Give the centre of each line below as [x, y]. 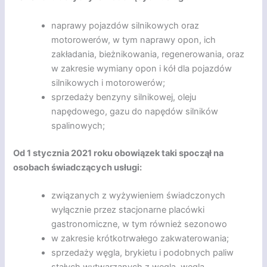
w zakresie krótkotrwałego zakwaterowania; [140, 238]
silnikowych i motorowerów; [108, 83]
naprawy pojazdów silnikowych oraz [125, 25]
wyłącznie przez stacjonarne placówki [128, 209]
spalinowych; [78, 125]
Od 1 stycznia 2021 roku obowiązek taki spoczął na [119, 153]
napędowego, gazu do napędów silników [135, 111]
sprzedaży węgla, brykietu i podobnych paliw [143, 252]
